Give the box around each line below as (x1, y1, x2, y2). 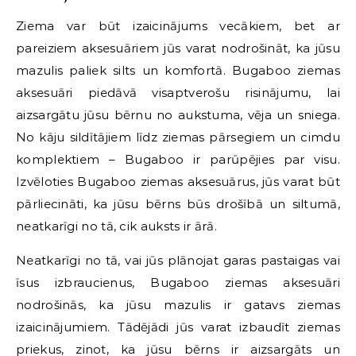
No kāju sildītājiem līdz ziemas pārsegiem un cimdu (16, 129, 340, 145)
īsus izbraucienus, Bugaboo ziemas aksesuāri (16, 274, 340, 290)
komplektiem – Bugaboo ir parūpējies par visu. (16, 151, 340, 167)
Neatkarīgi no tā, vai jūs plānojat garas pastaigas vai (16, 252, 340, 268)
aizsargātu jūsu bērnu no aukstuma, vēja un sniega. (16, 106, 340, 122)
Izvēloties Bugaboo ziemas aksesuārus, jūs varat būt (16, 173, 340, 189)
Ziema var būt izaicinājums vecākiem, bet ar (16, 17, 340, 33)
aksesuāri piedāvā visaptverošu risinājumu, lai (16, 84, 340, 100)
